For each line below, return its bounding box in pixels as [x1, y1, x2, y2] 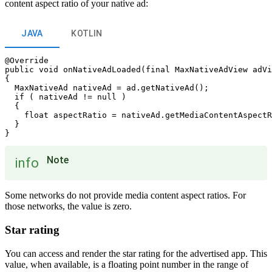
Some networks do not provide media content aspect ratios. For [5, 190, 246, 201]
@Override [5, 56, 49, 66]
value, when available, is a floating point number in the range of [5, 259, 248, 270]
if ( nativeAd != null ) [5, 92, 126, 102]
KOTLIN [71, 28, 103, 38]
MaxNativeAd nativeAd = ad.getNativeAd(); [5, 83, 209, 93]
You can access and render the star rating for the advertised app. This [5, 248, 267, 259]
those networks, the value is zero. [5, 201, 132, 212]
